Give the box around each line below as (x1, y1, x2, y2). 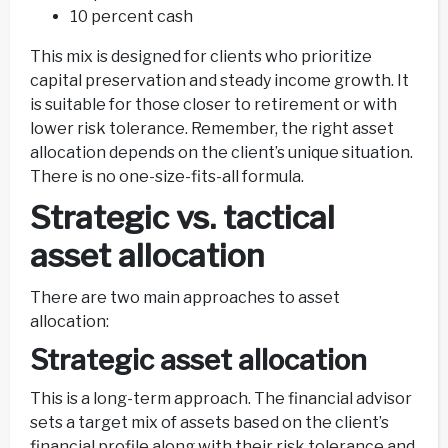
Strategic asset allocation (30, 343, 367, 378)
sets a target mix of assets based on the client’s (30, 412, 389, 432)
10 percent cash (70, 6, 193, 26)
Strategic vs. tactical (30, 197, 335, 237)
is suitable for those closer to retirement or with (30, 94, 397, 114)
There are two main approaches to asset (30, 288, 340, 308)
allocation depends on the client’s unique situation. (30, 142, 413, 162)
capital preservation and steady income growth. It (30, 70, 409, 90)
